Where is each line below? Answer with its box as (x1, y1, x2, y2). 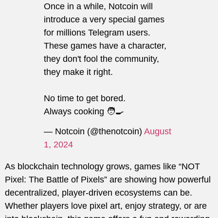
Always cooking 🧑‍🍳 (44, 107, 124, 117)
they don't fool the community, (44, 54, 159, 64)
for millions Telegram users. (44, 28, 150, 38)
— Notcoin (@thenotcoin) (44, 127, 144, 137)
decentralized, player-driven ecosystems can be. (5, 188, 192, 198)
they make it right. (44, 67, 113, 77)
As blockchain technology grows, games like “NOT (5, 162, 200, 172)
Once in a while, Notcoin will (44, 1, 153, 12)
